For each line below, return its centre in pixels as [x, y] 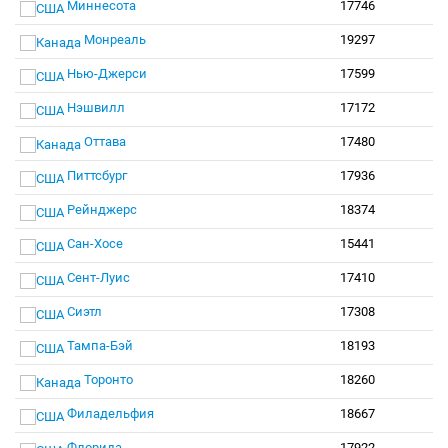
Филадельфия [109, 413]
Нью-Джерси [105, 73]
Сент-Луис [97, 277]
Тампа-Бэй [98, 345]
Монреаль [113, 39]
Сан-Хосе [93, 243]
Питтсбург [95, 175]
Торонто [107, 379]
